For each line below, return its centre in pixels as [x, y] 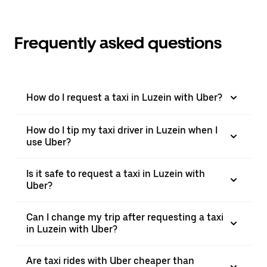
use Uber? [49, 142]
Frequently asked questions [118, 43]
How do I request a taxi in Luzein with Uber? [124, 97]
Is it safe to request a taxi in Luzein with [116, 174]
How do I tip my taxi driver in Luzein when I [122, 130]
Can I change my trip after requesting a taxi [125, 217]
